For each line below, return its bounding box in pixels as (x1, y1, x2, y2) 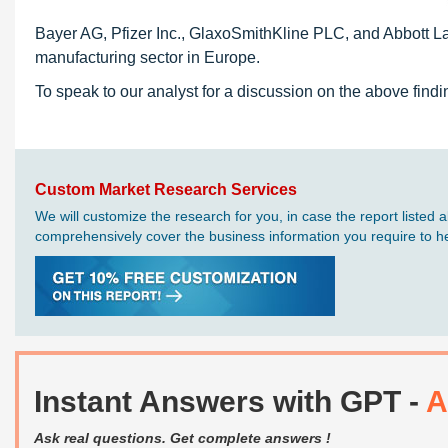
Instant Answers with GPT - (34, 385, 426, 418)
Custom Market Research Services (35, 181, 297, 198)
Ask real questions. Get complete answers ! (34, 430, 331, 446)
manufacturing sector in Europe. (35, 49, 260, 66)
